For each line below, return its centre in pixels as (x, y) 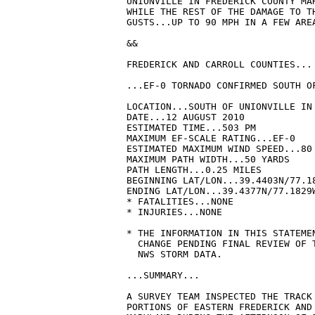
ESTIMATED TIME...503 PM (191, 128)
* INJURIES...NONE (174, 212)
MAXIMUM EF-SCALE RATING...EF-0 (211, 139)
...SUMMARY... (163, 276)
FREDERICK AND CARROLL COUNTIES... (219, 65)
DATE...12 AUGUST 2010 (186, 117)
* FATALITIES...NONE (180, 202)
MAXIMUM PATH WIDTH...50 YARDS (211, 160)
